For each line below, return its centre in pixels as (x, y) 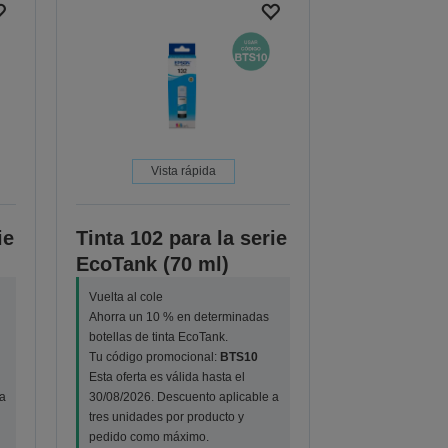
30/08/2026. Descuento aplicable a (184, 397)
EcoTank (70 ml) (153, 264)
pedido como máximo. (149, 437)
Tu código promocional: (155, 357)
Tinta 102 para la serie (182, 238)
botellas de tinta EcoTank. (159, 337)
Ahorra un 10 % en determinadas (179, 317)
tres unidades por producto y (167, 417)
